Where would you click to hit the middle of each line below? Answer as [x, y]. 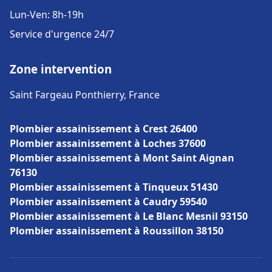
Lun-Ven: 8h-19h [47, 15]
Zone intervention [61, 69]
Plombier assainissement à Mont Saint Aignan [122, 158]
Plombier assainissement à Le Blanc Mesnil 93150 [129, 216]
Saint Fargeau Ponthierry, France [85, 95]
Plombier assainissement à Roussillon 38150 [117, 231]
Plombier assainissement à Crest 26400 [104, 129]
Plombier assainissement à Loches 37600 [108, 143]
